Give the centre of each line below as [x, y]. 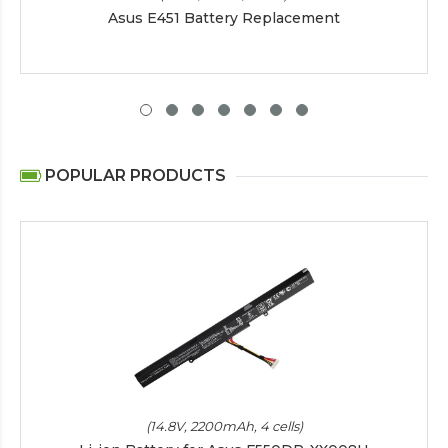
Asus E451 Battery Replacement [224, 17]
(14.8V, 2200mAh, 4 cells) [224, 425]
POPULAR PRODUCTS [133, 175]
